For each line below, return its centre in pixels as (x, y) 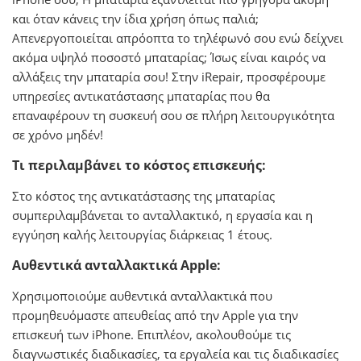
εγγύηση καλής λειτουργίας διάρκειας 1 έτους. (142, 234)
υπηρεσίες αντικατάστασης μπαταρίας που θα (141, 96)
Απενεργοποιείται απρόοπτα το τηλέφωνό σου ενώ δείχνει (178, 38)
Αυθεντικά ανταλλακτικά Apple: (116, 265)
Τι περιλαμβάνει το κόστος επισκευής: (139, 165)
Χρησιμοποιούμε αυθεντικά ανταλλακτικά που (142, 296)
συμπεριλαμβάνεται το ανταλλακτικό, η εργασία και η (162, 215)
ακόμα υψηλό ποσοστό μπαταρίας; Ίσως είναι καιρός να (169, 57)
